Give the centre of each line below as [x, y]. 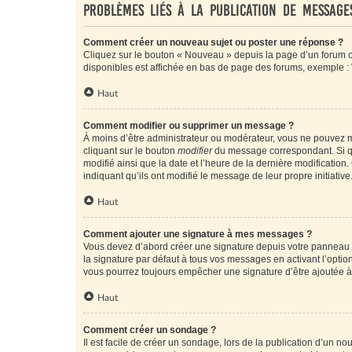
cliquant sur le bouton [130, 151]
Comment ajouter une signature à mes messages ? [198, 234]
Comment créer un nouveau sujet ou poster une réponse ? [213, 42]
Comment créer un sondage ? [150, 330]
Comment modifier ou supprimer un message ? [189, 126]
